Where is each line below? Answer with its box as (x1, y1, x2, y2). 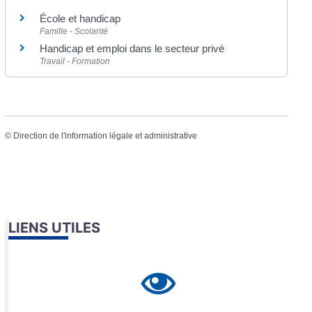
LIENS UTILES (8, 219, 101, 237)
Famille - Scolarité (40, 26, 109, 37)
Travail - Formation (40, 56, 111, 67)
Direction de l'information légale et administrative (13, 131, 198, 141)
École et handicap (40, 13, 121, 25)
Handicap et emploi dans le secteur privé (40, 42, 225, 55)
